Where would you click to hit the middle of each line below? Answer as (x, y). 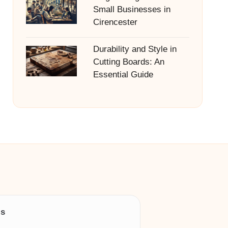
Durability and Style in (135, 49)
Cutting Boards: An (129, 62)
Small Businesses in (132, 9)
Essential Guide (123, 75)
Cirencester (115, 22)
